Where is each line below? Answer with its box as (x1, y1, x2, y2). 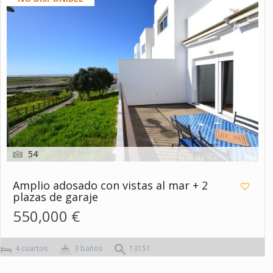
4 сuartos (13, 243, 48, 254)
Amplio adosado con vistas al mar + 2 (13, 178, 208, 193)
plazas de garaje (13, 190, 98, 205)
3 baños (73, 243, 102, 254)
